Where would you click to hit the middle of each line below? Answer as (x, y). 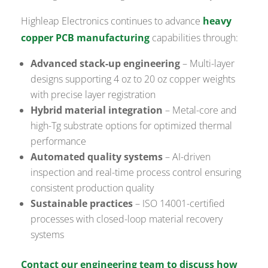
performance (59, 141)
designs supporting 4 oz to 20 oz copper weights (133, 79)
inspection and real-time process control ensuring (136, 173)
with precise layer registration (93, 95)
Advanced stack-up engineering (106, 64)
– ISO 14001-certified (179, 204)
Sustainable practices (82, 204)
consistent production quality (92, 188)
